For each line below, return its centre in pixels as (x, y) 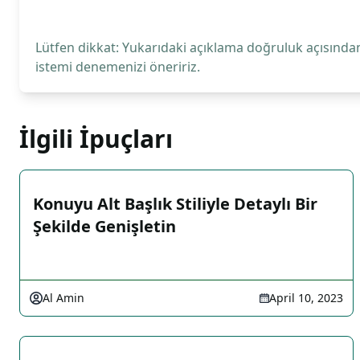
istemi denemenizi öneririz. (118, 67)
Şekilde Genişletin (104, 226)
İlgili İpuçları (96, 139)
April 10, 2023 (306, 298)
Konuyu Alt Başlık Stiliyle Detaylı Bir (175, 204)
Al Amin (63, 298)
